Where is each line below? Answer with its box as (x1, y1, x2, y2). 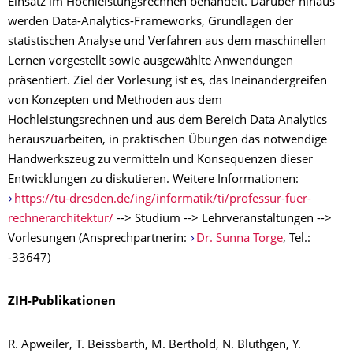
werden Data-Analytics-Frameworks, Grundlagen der (8, 17, 293, 28)
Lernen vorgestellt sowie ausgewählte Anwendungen (8, 56, 293, 68)
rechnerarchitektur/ (8, 214, 113, 225)
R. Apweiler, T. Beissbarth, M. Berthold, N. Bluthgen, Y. (8, 340, 301, 351)
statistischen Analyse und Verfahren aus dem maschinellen (8, 36, 326, 48)
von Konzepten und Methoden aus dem (8, 95, 222, 107)
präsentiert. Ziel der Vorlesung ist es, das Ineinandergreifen (8, 76, 327, 87)
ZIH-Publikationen (8, 296, 116, 308)
